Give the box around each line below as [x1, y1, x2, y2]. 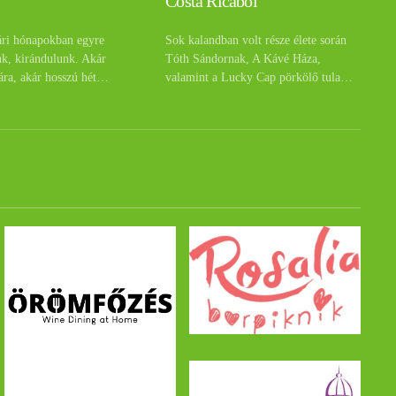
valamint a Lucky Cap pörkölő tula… [165, 71, 354, 85]
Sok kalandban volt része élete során [165, 34, 347, 48]
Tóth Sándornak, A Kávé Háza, [165, 52, 322, 66]
